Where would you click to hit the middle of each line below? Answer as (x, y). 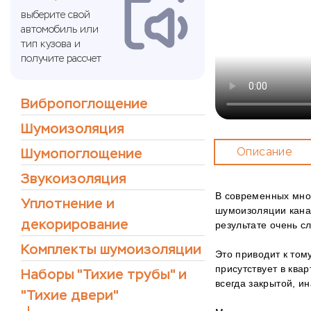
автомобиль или (60, 30)
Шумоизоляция (73, 129)
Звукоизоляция (74, 179)
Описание (265, 152)
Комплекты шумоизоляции (111, 250)
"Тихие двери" (70, 295)
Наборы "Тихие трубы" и (104, 275)
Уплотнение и (68, 204)
